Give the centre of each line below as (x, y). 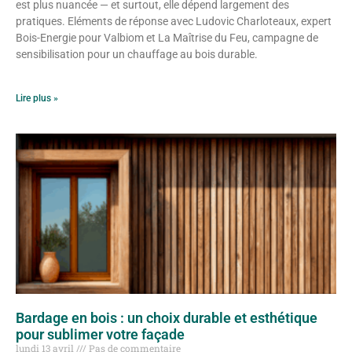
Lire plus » (37, 99)
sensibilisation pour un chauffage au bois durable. (137, 55)
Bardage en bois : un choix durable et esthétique (167, 318)
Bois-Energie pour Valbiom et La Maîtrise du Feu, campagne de (167, 38)
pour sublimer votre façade (100, 335)
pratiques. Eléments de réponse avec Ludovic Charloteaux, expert (174, 22)
